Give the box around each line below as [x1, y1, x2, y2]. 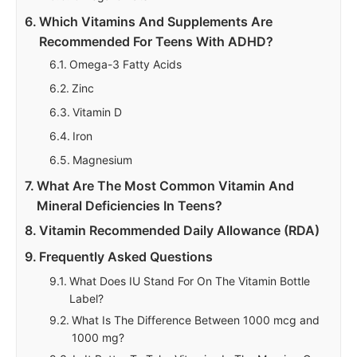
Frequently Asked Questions [39, 249, 214, 265]
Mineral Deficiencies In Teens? [37, 198, 223, 214]
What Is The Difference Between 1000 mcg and [72, 313, 320, 328]
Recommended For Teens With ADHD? [39, 33, 274, 50]
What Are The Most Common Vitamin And [37, 178, 295, 194]
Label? [69, 292, 104, 306]
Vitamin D [73, 105, 123, 120]
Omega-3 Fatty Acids [69, 57, 182, 72]
